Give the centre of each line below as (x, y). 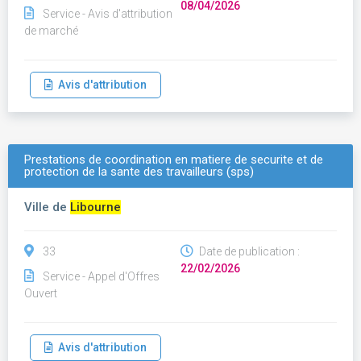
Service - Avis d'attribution (108, 14)
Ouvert (41, 293)
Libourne (95, 207)
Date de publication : (248, 251)
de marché (51, 31)
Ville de (47, 207)
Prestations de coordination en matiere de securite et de (174, 160)
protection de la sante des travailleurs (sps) (139, 172)
